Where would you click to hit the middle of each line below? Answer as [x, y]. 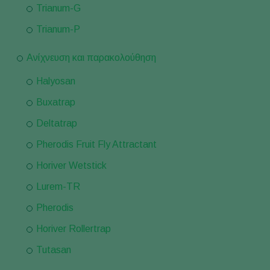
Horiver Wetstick [71, 165]
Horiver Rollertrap [74, 229]
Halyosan [56, 81]
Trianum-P [58, 29]
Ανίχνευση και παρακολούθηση [91, 58]
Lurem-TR [58, 187]
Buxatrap [56, 102]
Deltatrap [57, 123]
